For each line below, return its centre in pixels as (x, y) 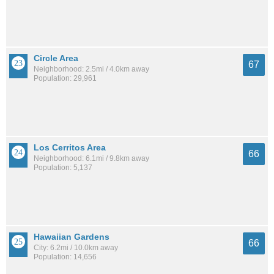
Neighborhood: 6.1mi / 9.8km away (91, 159)
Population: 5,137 (63, 168)
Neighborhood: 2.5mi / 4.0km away (91, 69)
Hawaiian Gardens (72, 236)
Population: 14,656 (65, 257)
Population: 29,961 (65, 79)
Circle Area (56, 58)
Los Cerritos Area (70, 148)
